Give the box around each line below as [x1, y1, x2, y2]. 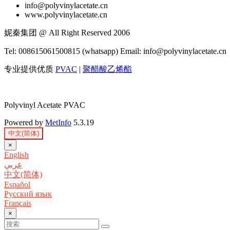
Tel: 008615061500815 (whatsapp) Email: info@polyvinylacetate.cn [4, 47, 226, 56]
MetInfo [45, 118, 71, 127]
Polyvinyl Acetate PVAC [4, 101, 85, 110]
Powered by [4, 118, 45, 127]
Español [4, 180, 30, 189]
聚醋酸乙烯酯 [83, 65, 132, 74]
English [4, 150, 29, 160]
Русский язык [4, 189, 52, 199]
